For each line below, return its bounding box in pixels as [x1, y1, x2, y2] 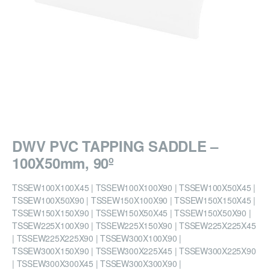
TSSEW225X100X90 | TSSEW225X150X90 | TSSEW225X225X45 [12, 219, 256, 232]
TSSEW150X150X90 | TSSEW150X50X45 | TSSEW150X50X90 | [12, 207, 251, 219]
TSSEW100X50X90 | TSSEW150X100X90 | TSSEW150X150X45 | [12, 194, 256, 207]
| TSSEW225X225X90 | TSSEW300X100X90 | [12, 232, 181, 245]
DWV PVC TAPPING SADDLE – [12, 136, 218, 157]
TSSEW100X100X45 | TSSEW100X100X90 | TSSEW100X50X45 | [12, 181, 256, 194]
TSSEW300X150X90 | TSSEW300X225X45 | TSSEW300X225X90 [12, 245, 256, 257]
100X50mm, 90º [12, 152, 114, 174]
